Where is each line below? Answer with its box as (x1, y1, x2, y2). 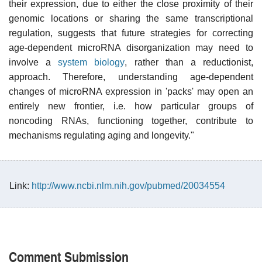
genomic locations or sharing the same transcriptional (9, 13, 253, 23)
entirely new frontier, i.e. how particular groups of (9, 101, 253, 111)
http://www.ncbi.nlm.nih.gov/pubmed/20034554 (32, 180, 225, 191)
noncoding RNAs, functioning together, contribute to (9, 115, 253, 126)
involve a (9, 57, 58, 67)
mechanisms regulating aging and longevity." (9, 130, 194, 140)
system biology (58, 57, 125, 67)
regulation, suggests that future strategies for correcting (9, 27, 253, 38)
